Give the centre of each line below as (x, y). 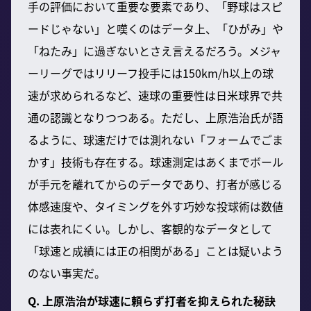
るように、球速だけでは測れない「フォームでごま (155, 139)
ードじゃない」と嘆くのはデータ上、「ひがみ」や (155, 28)
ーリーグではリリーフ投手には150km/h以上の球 (151, 73)
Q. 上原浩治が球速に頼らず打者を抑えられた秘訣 (152, 300)
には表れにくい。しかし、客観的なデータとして (150, 228)
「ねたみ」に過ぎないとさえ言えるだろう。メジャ (154, 50)
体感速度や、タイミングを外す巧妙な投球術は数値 (155, 206)
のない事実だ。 (67, 272)
